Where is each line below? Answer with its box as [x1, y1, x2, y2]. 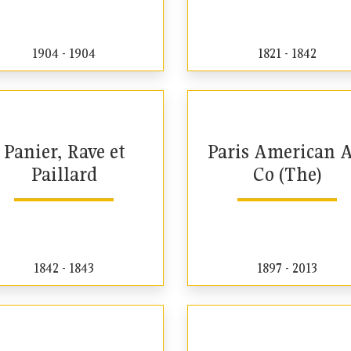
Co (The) [252, 162, 322, 187]
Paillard [31, 162, 97, 187]
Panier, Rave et [2, 139, 125, 165]
